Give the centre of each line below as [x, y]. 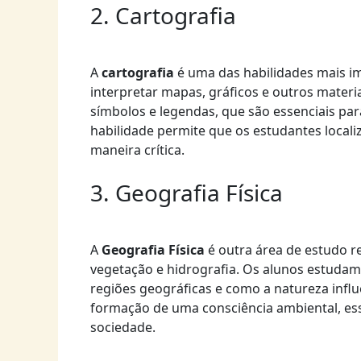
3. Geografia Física [187, 193]
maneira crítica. [137, 149]
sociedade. [123, 328]
